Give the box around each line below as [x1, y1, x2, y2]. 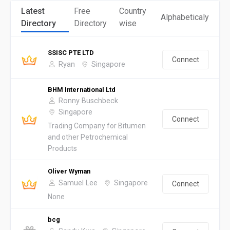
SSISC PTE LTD [48, 48, 94, 56]
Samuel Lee [59, 178, 98, 187]
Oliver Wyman [48, 167, 90, 175]
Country [119, 6, 146, 16]
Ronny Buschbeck [59, 96, 118, 105]
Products [48, 144, 77, 152]
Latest [21, 6, 45, 16]
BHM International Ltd [48, 85, 116, 93]
